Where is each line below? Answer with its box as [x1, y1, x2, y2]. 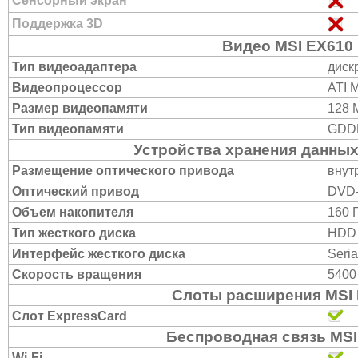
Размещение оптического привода [12, 164, 234, 177]
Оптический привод [12, 185, 139, 198]
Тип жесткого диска [12, 226, 136, 240]
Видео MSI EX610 [221, 38, 353, 54]
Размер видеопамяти [12, 101, 148, 115]
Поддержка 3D [12, 17, 103, 30]
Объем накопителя [12, 205, 133, 219]
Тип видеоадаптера [12, 60, 137, 74]
